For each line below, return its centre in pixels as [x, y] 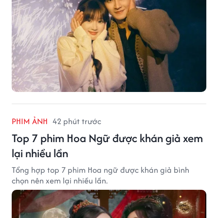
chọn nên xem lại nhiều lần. [60, 180]
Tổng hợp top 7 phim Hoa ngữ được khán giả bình [100, 170]
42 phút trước [77, 121]
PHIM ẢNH [30, 121]
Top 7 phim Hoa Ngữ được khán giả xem [107, 138]
